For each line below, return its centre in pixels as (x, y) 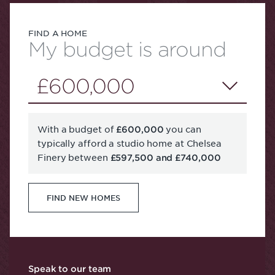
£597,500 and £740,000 (165, 157)
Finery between (74, 157)
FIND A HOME (58, 33)
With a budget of (77, 129)
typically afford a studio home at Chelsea (130, 143)
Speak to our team (70, 268)
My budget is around (127, 49)
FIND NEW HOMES (83, 197)
